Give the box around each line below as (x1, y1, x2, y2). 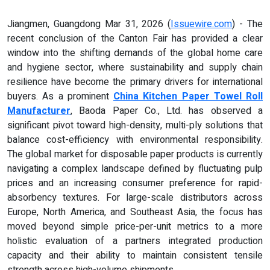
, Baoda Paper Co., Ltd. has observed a (71, 103, 263, 118)
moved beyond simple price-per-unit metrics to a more (7, 219, 263, 234)
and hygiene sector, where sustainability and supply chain (7, 60, 263, 75)
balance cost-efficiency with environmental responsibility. (7, 132, 263, 147)
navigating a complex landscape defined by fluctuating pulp (7, 161, 263, 176)
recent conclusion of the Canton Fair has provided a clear (7, 31, 263, 46)
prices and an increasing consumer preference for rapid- (7, 175, 263, 190)
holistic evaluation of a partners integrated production (7, 233, 263, 248)
